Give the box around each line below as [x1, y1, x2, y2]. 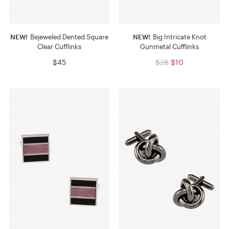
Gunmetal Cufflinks [140, 42, 199, 51]
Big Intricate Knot [151, 33, 207, 41]
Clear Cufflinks [37, 42, 82, 51]
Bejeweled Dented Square [29, 33, 109, 41]
